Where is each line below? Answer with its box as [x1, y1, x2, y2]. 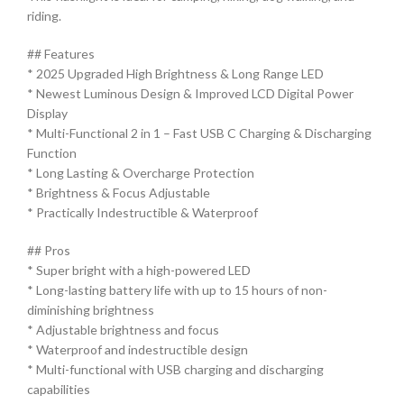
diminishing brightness [27, 301, 154, 317]
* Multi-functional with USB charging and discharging [27, 361, 324, 377]
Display [27, 105, 68, 121]
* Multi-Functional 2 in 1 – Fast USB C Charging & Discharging [27, 124, 372, 141]
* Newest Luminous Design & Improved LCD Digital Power [27, 85, 353, 101]
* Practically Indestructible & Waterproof [27, 204, 258, 220]
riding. [27, 7, 61, 23]
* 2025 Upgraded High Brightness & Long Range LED [27, 65, 324, 81]
